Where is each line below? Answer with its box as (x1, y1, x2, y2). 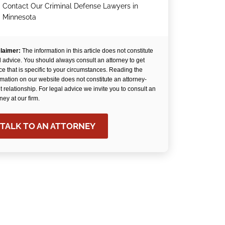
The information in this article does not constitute (21, 47, 154, 55)
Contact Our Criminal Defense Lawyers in (3, 2, 139, 11)
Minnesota (3, 13, 37, 22)
